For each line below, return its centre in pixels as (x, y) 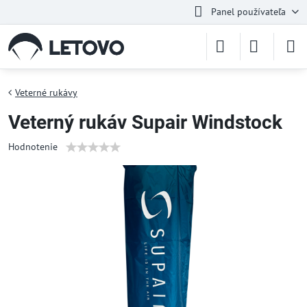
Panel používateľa (248, 12)
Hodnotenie (33, 147)
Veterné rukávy (46, 93)
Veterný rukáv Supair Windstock (145, 122)
